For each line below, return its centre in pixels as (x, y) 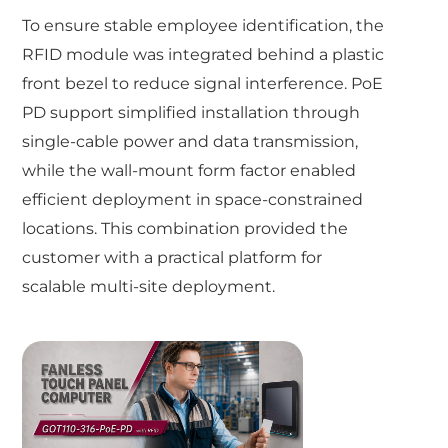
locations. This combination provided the (185, 228)
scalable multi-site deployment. (149, 286)
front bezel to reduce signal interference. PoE (203, 83)
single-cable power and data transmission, (190, 141)
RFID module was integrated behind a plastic (203, 54)
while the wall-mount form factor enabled (189, 170)
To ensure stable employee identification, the (203, 25)
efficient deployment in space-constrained (193, 199)
